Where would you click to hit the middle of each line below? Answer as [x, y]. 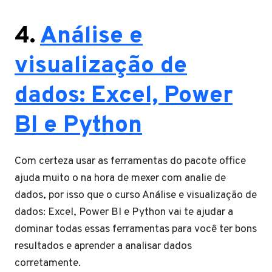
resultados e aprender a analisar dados [103, 246]
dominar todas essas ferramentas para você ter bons [136, 229]
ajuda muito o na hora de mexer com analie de [120, 178]
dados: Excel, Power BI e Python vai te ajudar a [124, 212]
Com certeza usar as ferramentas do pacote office [130, 161]
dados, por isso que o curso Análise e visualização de [136, 195]
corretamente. [48, 263]
